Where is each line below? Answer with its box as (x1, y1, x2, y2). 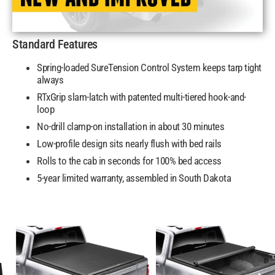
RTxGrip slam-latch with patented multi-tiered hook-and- (37, 91, 246, 103)
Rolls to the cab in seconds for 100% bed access (37, 155, 222, 167)
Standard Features (12, 37, 98, 52)
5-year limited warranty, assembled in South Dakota (37, 172, 231, 184)
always (37, 74, 63, 86)
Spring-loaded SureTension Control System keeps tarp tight (37, 61, 261, 74)
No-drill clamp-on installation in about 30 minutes (37, 120, 224, 133)
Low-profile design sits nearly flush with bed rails (37, 137, 222, 150)
